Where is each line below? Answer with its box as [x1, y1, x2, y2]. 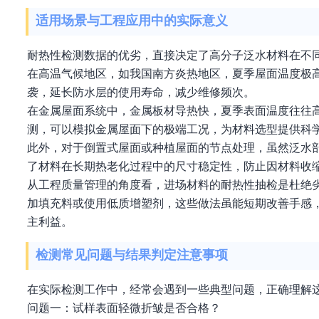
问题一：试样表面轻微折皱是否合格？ [27, 302, 221, 314]
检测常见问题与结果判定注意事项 [36, 248, 228, 263]
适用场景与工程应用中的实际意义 [36, 14, 228, 28]
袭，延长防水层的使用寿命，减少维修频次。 [27, 86, 255, 98]
